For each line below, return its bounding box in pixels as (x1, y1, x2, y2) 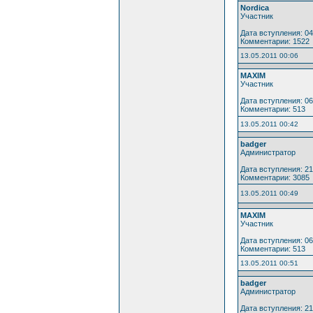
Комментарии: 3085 (240, 173, 310, 182)
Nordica (240, 3, 269, 12)
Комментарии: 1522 (240, 36, 310, 45)
